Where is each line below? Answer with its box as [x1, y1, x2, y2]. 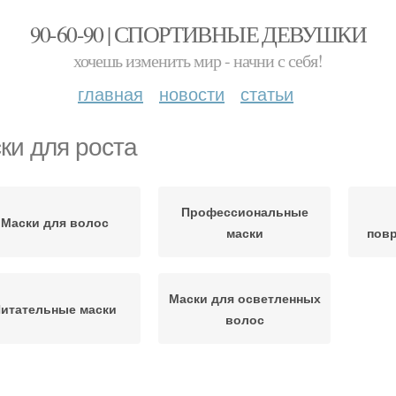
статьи [240, 80, 293, 106]
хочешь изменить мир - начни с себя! [73, 49, 323, 72]
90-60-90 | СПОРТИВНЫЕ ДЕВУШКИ [29, 19, 367, 49]
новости [159, 80, 225, 106]
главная [78, 80, 143, 106]
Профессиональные [180, 202, 308, 220]
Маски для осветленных [168, 289, 321, 307]
